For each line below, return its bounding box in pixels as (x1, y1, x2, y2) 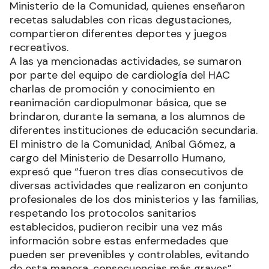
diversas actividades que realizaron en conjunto (10, 178, 248, 193)
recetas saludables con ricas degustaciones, (10, 13, 231, 28)
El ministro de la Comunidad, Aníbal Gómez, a (10, 137, 235, 152)
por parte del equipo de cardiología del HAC (10, 68, 230, 83)
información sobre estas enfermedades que (10, 234, 228, 249)
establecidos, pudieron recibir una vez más (10, 220, 223, 235)
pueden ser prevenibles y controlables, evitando (10, 247, 249, 262)
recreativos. (10, 40, 68, 55)
